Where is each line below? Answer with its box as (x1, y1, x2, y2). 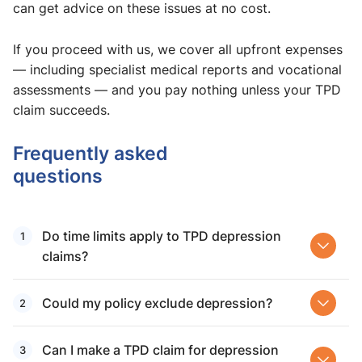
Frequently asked (13, 140, 168, 166)
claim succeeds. (13, 101, 110, 120)
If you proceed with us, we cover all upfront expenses (13, 40, 343, 59)
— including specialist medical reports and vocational (13, 61, 342, 79)
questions (13, 162, 103, 189)
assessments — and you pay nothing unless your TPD (13, 81, 341, 99)
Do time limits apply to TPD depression (42, 226, 281, 246)
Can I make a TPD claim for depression (42, 340, 279, 360)
